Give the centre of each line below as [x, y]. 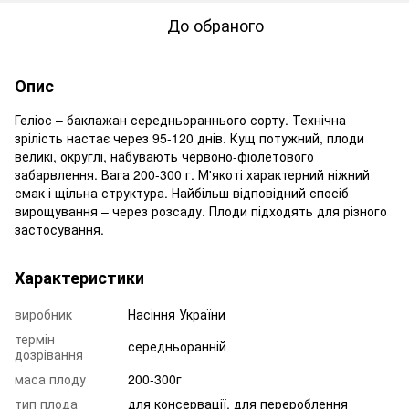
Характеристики [79, 277]
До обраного [215, 24]
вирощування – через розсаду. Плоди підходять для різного [201, 210]
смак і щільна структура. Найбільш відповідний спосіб [182, 192]
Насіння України [177, 314]
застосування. [59, 229]
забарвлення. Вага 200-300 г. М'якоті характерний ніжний [192, 174]
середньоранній [177, 346]
